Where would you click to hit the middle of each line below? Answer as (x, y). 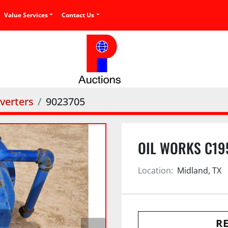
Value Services (28, 15)
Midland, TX (199, 170)
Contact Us (80, 15)
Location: (155, 170)
